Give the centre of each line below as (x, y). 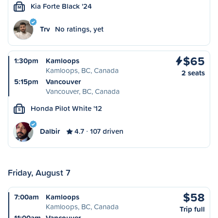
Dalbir (50, 131)
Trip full (192, 209)
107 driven (107, 131)
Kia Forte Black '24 (61, 6)
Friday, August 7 (39, 172)
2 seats (193, 73)
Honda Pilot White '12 (66, 108)
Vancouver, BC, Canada (83, 91)
